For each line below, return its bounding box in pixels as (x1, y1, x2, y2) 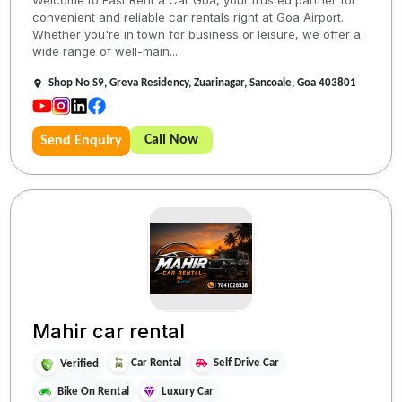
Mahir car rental (32, 319, 186, 343)
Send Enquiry (40, 133, 123, 148)
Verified (60, 358, 100, 371)
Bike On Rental (57, 385, 130, 398)
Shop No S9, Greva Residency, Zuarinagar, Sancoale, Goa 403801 (48, 76, 357, 89)
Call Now (144, 132, 199, 147)
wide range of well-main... (32, 43, 179, 58)
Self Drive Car (214, 356, 280, 369)
